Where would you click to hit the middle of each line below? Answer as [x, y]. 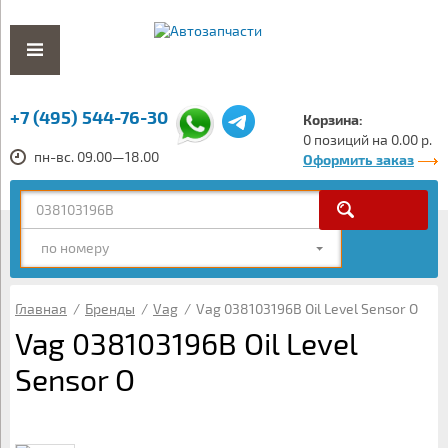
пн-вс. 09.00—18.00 [96, 156]
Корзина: [333, 119]
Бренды [110, 308]
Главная [41, 308]
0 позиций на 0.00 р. [367, 139]
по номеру [75, 247]
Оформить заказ [358, 159]
